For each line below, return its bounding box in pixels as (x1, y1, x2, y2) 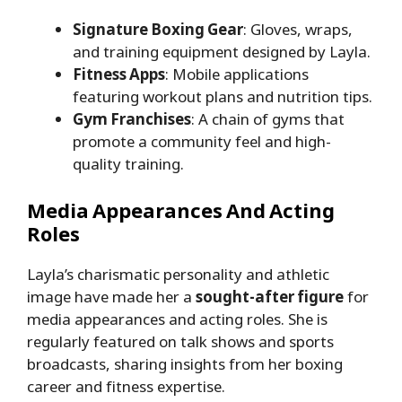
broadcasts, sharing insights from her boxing (27, 353, 343, 374)
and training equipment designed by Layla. (73, 41, 371, 63)
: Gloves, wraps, (243, 19, 353, 40)
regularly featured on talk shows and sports (27, 330, 334, 352)
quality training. (73, 153, 184, 175)
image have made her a (27, 285, 196, 307)
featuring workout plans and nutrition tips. (73, 86, 372, 108)
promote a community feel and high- (73, 131, 331, 153)
